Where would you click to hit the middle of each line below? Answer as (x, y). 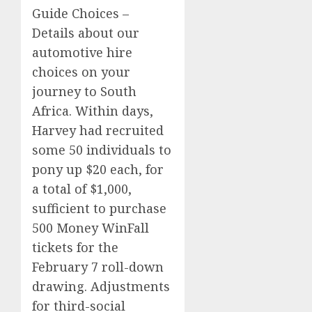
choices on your (81, 71)
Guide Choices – (80, 13)
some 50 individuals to (102, 149)
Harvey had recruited (98, 130)
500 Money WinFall (91, 227)
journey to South (84, 91)
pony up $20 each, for (98, 169)
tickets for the (75, 247)
